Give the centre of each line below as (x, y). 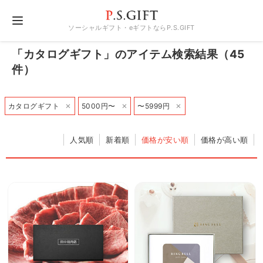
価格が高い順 (224, 140)
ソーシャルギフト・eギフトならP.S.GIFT (131, 28)
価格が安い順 (165, 140)
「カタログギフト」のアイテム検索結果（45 (128, 54)
